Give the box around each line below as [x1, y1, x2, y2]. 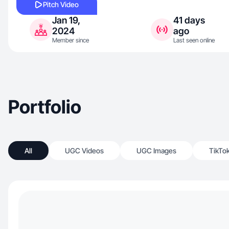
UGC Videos [65, 146, 104, 155]
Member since [52, 36, 89, 44]
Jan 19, [52, 15, 80, 26]
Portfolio [8, 96, 81, 118]
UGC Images [136, 146, 176, 155]
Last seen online [173, 36, 215, 44]
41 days [173, 15, 205, 26]
